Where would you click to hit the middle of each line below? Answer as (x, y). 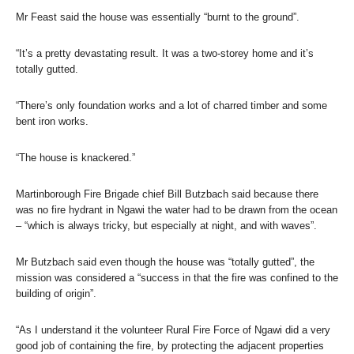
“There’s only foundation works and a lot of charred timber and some (171, 105)
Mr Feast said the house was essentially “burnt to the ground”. (158, 17)
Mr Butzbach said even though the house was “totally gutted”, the (165, 262)
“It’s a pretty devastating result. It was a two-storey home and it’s (165, 53)
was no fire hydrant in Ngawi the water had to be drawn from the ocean (177, 209)
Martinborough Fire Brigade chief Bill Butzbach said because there (167, 194)
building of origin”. (56, 293)
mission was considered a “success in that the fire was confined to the (177, 277)
